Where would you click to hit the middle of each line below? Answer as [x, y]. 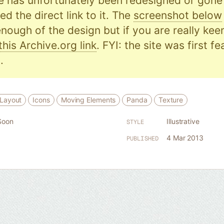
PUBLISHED [142, 138]
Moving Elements [88, 100]
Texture [171, 100]
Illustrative [183, 121]
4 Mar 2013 [185, 138]
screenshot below [178, 15]
